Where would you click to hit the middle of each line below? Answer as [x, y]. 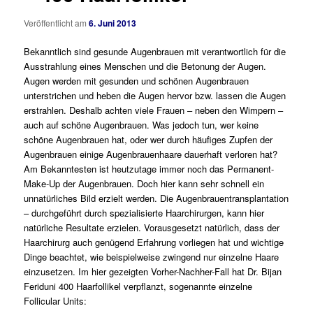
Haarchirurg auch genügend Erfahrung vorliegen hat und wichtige [154, 242]
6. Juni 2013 [113, 23]
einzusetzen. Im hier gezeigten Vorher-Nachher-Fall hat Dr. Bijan [153, 272]
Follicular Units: [56, 301]
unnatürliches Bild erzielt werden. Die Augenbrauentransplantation [156, 198]
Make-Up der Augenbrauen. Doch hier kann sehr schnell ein [144, 184]
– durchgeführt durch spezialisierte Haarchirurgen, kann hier [144, 213]
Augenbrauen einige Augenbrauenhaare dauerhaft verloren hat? [151, 154]
